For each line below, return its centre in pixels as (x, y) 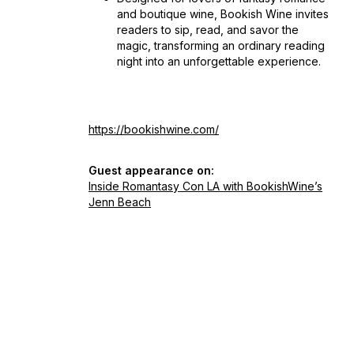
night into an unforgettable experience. (219, 61)
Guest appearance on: (151, 170)
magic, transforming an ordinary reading (221, 45)
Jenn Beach (120, 202)
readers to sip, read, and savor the (208, 30)
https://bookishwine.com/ (154, 129)
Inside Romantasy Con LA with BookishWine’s (205, 186)
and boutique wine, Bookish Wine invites (223, 14)
